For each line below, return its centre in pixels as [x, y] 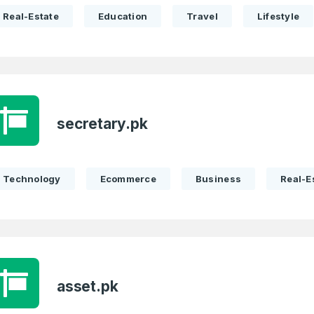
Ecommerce [128, 179]
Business [218, 179]
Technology [32, 179]
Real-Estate [31, 16]
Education [123, 16]
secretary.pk [102, 124]
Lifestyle [278, 16]
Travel [202, 16]
